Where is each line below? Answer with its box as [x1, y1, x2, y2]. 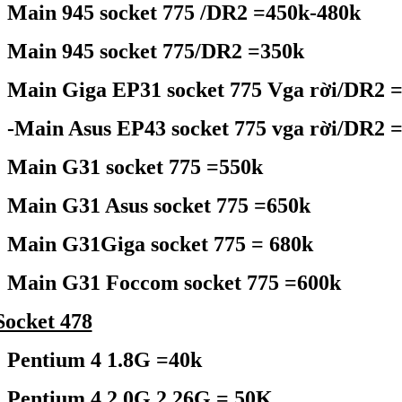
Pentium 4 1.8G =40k [6, 348, 202, 371]
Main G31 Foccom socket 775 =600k [6, 271, 341, 294]
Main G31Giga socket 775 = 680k [6, 232, 313, 256]
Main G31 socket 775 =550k [6, 155, 263, 179]
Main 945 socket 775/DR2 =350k [6, 39, 304, 63]
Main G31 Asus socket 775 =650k [6, 194, 310, 217]
